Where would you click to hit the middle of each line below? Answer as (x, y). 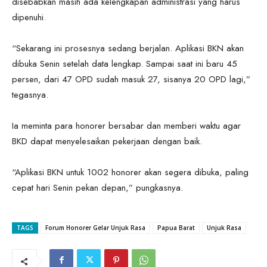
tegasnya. (30, 94)
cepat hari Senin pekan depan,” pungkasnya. (97, 187)
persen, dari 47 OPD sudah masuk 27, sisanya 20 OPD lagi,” (131, 79)
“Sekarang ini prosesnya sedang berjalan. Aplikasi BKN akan (128, 48)
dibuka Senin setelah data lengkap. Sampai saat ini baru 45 (125, 63)
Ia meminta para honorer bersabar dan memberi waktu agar (126, 125)
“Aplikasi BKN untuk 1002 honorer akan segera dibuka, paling (130, 172)
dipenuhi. (29, 17)
